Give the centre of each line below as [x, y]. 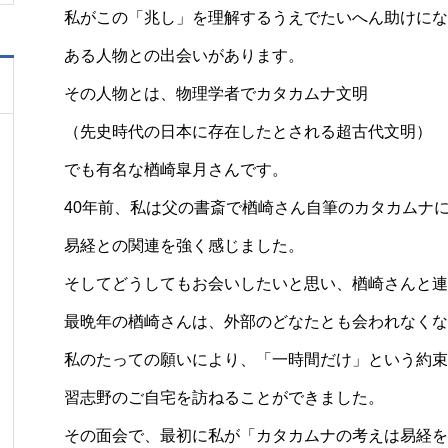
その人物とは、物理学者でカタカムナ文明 [216, 93]
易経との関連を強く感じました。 [184, 245]
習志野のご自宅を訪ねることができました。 [224, 397]
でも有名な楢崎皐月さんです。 [176, 169]
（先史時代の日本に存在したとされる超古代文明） [248, 131]
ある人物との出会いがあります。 [184, 55]
